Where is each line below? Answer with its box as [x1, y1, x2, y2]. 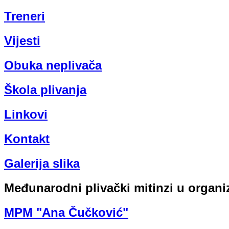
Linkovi [4, 107, 48, 122]
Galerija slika [4, 156, 80, 171]
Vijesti [4, 34, 40, 48]
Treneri [4, 9, 45, 24]
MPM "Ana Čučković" [4, 205, 128, 220]
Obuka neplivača [4, 58, 102, 73]
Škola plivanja [4, 83, 86, 97]
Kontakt [4, 132, 50, 146]
